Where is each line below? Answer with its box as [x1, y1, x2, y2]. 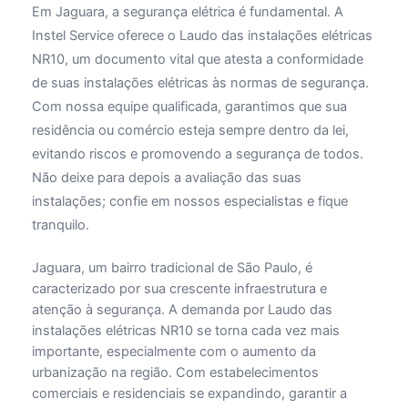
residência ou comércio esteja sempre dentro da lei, [31, 121, 349, 138]
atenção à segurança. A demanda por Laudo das [31, 301, 332, 318]
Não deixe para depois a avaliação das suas [31, 168, 301, 186]
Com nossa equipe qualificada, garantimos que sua [31, 97, 347, 115]
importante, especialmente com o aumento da [31, 342, 316, 360]
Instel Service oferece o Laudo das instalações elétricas [31, 26, 372, 44]
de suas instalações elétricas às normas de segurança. [31, 74, 369, 91]
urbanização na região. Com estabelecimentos [31, 363, 319, 381]
